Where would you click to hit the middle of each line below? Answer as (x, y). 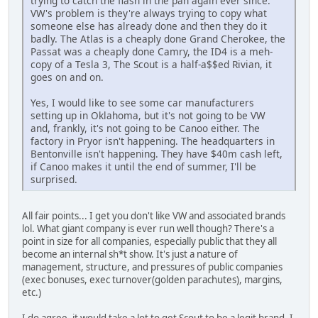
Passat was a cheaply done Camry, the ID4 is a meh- (152, 52)
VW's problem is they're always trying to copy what (149, 13)
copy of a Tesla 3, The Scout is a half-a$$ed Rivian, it (151, 65)
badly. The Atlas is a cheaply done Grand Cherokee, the (158, 39)
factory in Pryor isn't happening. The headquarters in (153, 141)
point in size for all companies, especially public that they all (149, 242)
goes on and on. (67, 77)
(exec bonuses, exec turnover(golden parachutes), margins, (152, 280)
